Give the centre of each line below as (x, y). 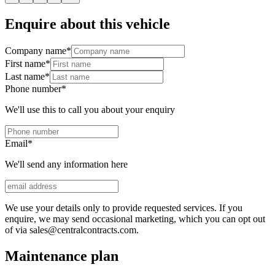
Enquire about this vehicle (87, 24)
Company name (36, 50)
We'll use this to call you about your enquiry (90, 109)
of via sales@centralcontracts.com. (72, 230)
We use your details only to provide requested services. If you (124, 207)
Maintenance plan (62, 256)
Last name (25, 76)
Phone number (33, 88)
